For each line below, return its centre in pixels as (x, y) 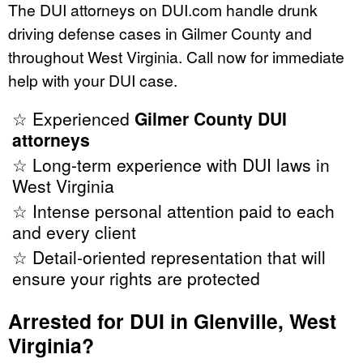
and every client (74, 231)
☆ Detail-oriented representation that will (169, 256)
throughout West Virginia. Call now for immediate (176, 56)
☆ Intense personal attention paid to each (173, 210)
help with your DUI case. (93, 79)
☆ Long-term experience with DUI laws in (171, 164)
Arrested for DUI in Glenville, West (172, 320)
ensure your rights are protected (136, 278)
